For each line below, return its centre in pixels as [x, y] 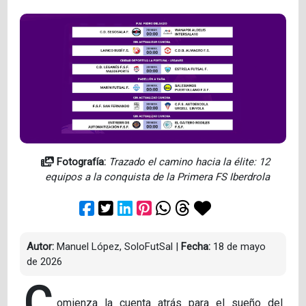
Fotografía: [82, 162]
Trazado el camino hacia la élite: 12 [189, 162]
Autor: [41, 246]
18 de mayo [238, 246]
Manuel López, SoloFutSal [114, 246]
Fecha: [196, 246]
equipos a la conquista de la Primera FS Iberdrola [157, 177]
